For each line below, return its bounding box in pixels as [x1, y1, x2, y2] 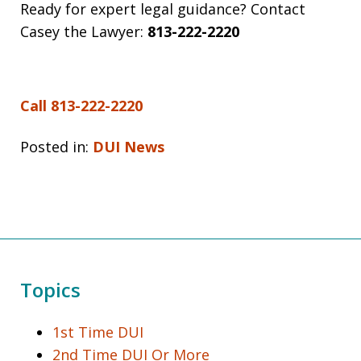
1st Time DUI [52, 322, 143, 342]
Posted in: [20, 136, 89, 156]
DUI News [93, 136, 164, 156]
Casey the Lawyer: [20, 22, 147, 42]
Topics [20, 276, 81, 303]
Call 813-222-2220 [20, 96, 143, 116]
